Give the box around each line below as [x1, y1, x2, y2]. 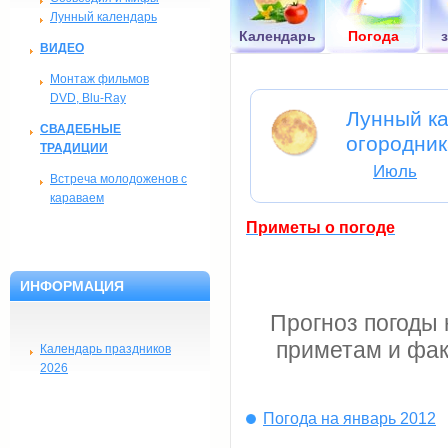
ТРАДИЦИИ [40, 141, 108, 155]
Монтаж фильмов [50, 72, 149, 86]
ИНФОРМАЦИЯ [20, 278, 124, 294]
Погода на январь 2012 [263, 410, 436, 427]
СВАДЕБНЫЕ [40, 122, 121, 136]
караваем [50, 191, 104, 205]
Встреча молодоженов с [50, 172, 187, 186]
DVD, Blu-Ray [50, 91, 126, 105]
